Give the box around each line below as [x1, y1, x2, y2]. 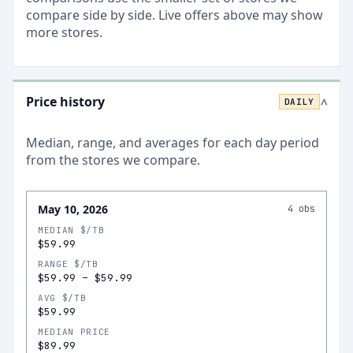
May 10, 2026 [38, 202, 108, 217]
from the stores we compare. [26, 151, 200, 169]
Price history [26, 93, 105, 110]
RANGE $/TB [38, 258, 98, 269]
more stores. [26, 24, 102, 41]
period [277, 134, 319, 151]
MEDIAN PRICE [38, 326, 110, 337]
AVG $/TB [38, 292, 87, 303]
